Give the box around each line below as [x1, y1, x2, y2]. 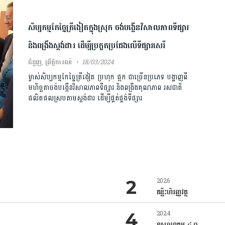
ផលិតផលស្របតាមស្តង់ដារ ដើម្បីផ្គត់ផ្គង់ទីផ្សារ [28, 91, 143, 104]
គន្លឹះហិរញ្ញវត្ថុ [156, 186, 188, 198]
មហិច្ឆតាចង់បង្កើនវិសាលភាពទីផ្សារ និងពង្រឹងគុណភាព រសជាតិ [28, 81, 183, 94]
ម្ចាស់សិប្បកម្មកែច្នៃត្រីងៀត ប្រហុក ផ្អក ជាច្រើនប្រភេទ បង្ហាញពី [28, 70, 188, 83]
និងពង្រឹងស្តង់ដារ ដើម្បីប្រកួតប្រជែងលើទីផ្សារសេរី [28, 38, 165, 53]
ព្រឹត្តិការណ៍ [45, 56, 72, 68]
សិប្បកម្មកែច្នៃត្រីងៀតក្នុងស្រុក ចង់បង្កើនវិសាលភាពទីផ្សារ [28, 20, 189, 35]
